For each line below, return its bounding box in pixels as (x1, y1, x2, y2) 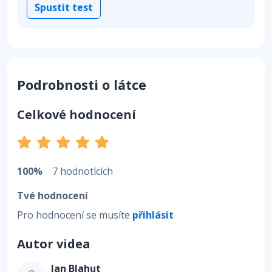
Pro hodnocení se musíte (17, 208, 132, 222)
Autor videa (17, 235, 90, 252)
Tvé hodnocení (17, 188, 88, 202)
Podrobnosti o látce (17, 75, 146, 93)
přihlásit (132, 208, 174, 222)
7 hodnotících (52, 164, 113, 178)
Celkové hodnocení (17, 106, 136, 123)
